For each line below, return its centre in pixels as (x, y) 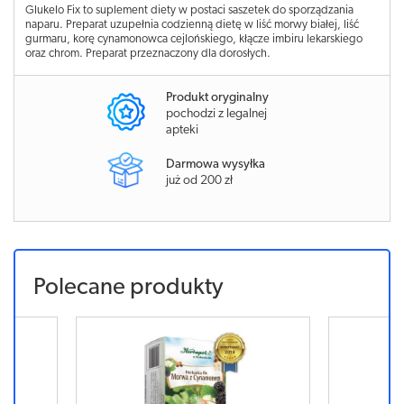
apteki (182, 130)
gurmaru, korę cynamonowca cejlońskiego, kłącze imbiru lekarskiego (194, 39)
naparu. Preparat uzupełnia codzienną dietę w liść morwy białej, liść (192, 25)
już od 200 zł (199, 180)
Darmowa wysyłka (216, 164)
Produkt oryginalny (217, 98)
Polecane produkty (128, 288)
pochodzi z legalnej (216, 114)
